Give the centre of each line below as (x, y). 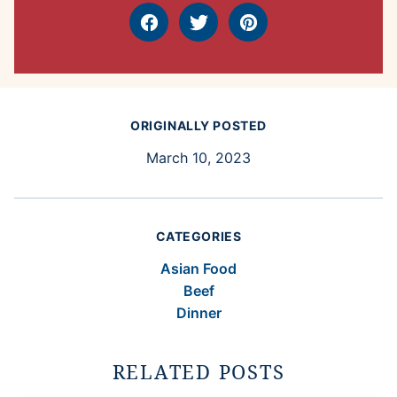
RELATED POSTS (198, 372)
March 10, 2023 (198, 158)
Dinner (198, 313)
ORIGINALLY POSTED (198, 126)
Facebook (181, 31)
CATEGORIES (198, 237)
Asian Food (198, 269)
